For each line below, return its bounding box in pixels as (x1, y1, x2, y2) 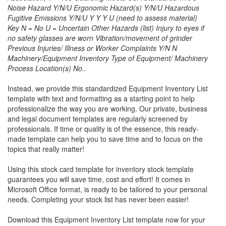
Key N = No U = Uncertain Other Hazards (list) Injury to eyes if (8, 22, 204, 33)
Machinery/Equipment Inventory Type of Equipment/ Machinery (8, 52, 208, 63)
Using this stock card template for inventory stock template (8, 163, 194, 174)
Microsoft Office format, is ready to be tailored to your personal (8, 184, 207, 194)
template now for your (134, 214, 205, 224)
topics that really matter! (8, 143, 84, 154)
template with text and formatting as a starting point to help (8, 93, 195, 103)
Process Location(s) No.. (8, 63, 86, 73)
